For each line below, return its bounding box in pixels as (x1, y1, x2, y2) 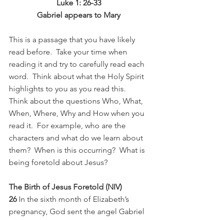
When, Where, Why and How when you (9, 109, 146, 118)
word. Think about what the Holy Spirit (9, 72, 146, 82)
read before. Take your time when (9, 47, 129, 57)
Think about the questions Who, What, (9, 96, 145, 106)
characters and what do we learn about (9, 133, 145, 143)
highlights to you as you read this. (9, 84, 130, 94)
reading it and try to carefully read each (9, 59, 146, 69)
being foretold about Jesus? (9, 158, 108, 167)
